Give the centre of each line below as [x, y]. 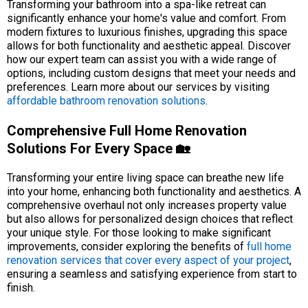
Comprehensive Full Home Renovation [127, 131]
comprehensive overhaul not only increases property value [147, 205]
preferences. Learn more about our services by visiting [138, 87]
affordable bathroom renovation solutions [106, 101]
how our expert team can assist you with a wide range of [142, 59]
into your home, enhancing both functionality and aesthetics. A [154, 191]
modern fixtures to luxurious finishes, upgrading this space [147, 32]
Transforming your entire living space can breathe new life [145, 178]
